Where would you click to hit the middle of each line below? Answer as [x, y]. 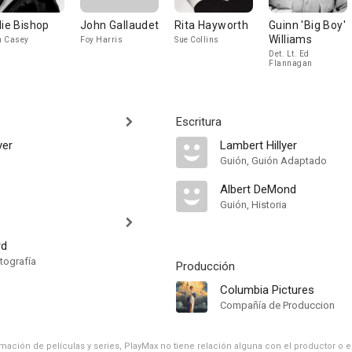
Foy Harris [101, 40]
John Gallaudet [120, 25]
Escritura [199, 122]
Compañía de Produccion [277, 305]
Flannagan [291, 63]
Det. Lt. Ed [289, 54]
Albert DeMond [258, 189]
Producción [205, 266]
